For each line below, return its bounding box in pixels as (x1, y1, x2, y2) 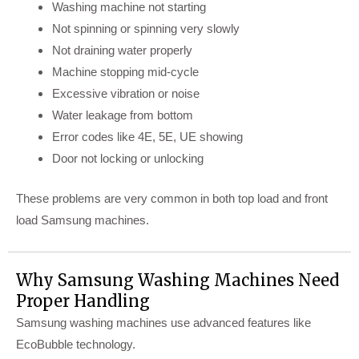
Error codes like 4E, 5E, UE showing (52, 130, 243, 144)
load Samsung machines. (16, 212, 149, 227)
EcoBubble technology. (16, 337, 135, 351)
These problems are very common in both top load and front (16, 191, 328, 205)
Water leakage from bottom (52, 108, 193, 123)
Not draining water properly (52, 43, 192, 58)
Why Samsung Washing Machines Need (16, 269, 339, 290)
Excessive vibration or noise (52, 87, 200, 101)
